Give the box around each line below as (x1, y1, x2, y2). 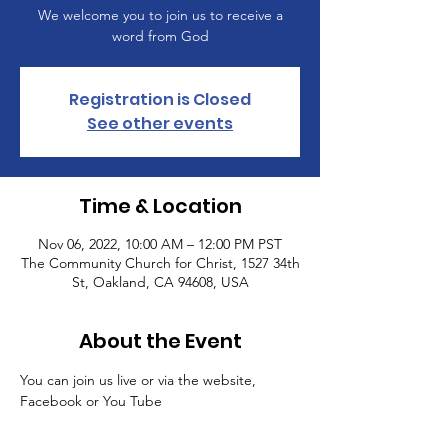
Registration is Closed (69, 88, 251, 111)
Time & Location (78, 192, 242, 220)
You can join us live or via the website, (20, 371, 260, 389)
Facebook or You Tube (20, 392, 162, 410)
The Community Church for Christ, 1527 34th (20, 254, 300, 272)
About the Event (78, 327, 242, 355)
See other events (87, 112, 233, 135)
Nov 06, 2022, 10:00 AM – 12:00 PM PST (38, 235, 282, 253)
